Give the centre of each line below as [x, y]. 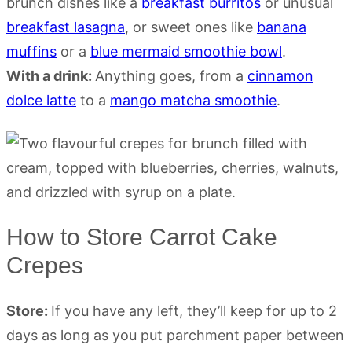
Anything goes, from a [171, 75]
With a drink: [51, 75]
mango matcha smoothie [193, 100]
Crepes [45, 265]
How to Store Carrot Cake [142, 236]
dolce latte [41, 100]
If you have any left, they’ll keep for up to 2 [194, 310]
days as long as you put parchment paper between [175, 335]
